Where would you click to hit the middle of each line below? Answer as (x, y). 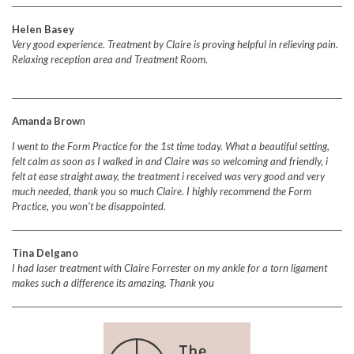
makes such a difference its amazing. (90, 283)
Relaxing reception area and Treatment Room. (110, 60)
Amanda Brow (46, 121)
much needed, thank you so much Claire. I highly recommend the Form (162, 192)
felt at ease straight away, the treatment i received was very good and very (168, 177)
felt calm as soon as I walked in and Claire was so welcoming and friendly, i (170, 162)
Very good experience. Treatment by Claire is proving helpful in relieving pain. (175, 45)
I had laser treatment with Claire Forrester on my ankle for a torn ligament (169, 268)
